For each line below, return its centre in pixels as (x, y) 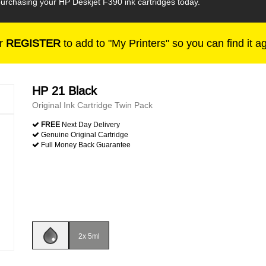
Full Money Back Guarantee (85, 145)
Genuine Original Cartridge (84, 134)
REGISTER (33, 43)
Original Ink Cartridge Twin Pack (92, 105)
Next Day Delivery (90, 124)
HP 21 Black (64, 91)
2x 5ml (89, 236)
